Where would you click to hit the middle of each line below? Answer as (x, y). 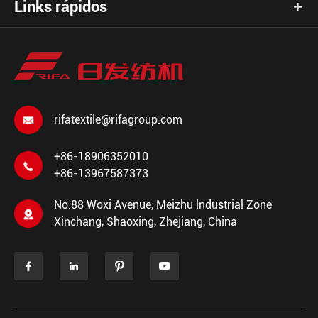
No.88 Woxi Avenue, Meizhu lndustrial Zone (163, 205)
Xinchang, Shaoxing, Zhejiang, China (146, 222)
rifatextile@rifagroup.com (118, 120)
